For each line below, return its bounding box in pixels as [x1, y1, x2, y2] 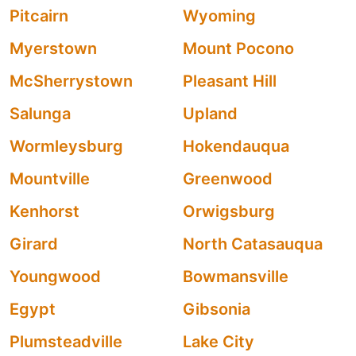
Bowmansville [183, 267, 288, 286]
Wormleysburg [10, 137, 123, 156]
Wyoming [183, 6, 256, 25]
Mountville [10, 169, 90, 188]
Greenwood [183, 169, 273, 188]
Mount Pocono [183, 39, 294, 58]
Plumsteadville [10, 332, 122, 351]
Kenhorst [10, 202, 79, 221]
